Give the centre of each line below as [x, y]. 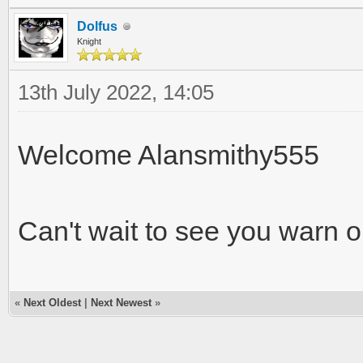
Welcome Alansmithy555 [169, 155]
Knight [89, 41]
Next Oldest [52, 303]
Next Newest [121, 303]
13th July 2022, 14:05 [116, 92]
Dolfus [97, 26]
